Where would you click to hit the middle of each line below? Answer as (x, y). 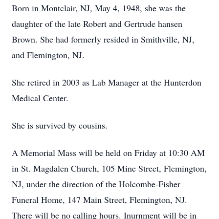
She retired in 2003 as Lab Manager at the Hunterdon (107, 82)
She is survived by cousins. (60, 125)
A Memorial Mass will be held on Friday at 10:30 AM (108, 153)
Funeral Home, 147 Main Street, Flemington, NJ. (99, 199)
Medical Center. (40, 98)
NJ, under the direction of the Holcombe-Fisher (96, 184)
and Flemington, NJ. (48, 55)
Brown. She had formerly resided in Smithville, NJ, (103, 39)
